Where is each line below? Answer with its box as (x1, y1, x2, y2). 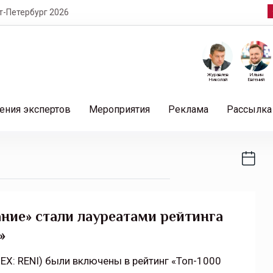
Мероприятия (89, 104, 150, 115)
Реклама (168, 104, 208, 115)
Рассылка (227, 104, 272, 115)
